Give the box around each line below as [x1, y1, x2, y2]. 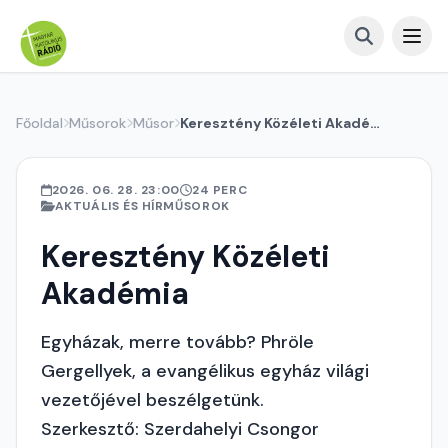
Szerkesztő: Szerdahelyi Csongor [41, 417, 319, 441]
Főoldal [16, 114, 63, 132]
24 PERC [191, 182, 248, 198]
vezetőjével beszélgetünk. [41, 388, 264, 412]
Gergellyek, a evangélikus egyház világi [41, 359, 369, 383]
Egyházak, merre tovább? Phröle [41, 330, 314, 354]
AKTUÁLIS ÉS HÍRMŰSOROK [54, 198, 230, 214]
